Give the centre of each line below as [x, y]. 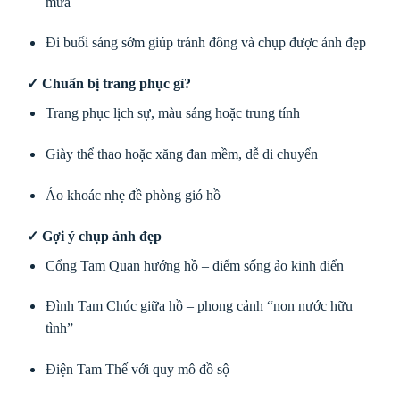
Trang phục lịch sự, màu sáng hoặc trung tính [172, 113]
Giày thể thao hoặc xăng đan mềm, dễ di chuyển [181, 154]
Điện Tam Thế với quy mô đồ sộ [137, 370]
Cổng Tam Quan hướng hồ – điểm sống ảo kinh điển [194, 265]
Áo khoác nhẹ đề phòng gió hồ [133, 195]
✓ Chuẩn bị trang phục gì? [109, 84]
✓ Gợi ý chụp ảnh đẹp [94, 236]
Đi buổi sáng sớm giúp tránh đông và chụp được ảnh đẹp [205, 43]
